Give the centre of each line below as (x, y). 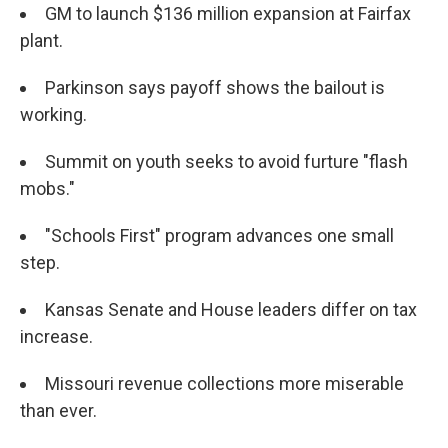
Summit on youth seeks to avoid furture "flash (226, 161)
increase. (56, 336)
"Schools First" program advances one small (219, 235)
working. (53, 114)
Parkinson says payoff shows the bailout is (215, 87)
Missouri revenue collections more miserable (224, 383)
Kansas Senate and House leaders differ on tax (231, 309)
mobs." (47, 188)
